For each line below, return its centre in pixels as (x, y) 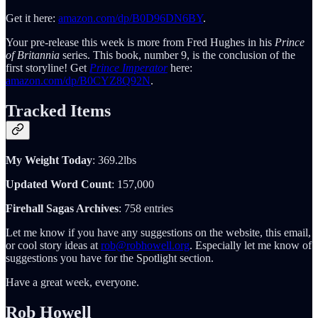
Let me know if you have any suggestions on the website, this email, (158, 233)
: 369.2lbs (114, 160)
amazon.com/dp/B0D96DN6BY (131, 18)
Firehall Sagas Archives (62, 209)
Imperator (145, 68)
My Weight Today (49, 160)
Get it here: (32, 18)
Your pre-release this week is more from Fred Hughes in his (140, 43)
